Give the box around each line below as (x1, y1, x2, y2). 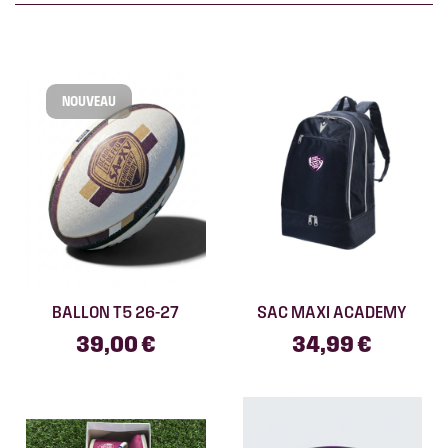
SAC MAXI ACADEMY (257, 301, 408, 321)
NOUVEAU (62, 94, 116, 109)
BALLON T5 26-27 (52, 301, 180, 321)
